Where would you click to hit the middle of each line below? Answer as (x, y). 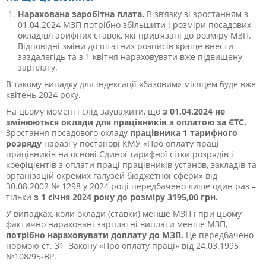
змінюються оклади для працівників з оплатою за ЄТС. (126, 122)
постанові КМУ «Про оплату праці (149, 143)
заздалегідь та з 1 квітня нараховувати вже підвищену (130, 56)
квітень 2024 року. (43, 94)
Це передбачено (220, 235)
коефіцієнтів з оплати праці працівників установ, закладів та (131, 164)
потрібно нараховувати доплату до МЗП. (96, 235)
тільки (20, 197)
